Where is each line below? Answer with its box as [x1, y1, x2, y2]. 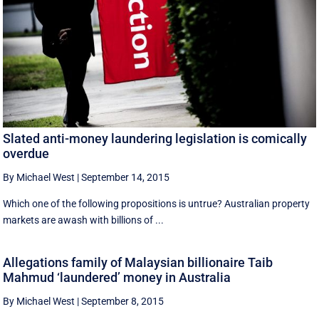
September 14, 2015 [81, 172, 170, 184]
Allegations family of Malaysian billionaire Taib [3, 254, 273, 270]
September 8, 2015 [81, 295, 164, 307]
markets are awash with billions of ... [3, 214, 164, 226]
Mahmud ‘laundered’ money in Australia [3, 269, 231, 285]
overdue [3, 146, 50, 162]
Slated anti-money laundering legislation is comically [3, 131, 308, 147]
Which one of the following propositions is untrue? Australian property [3, 198, 310, 210]
